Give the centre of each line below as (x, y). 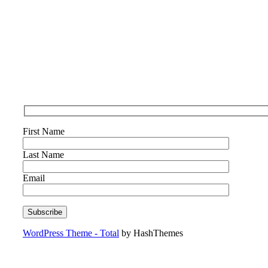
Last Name (43, 155)
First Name (44, 132)
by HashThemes (151, 233)
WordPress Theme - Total (71, 233)
